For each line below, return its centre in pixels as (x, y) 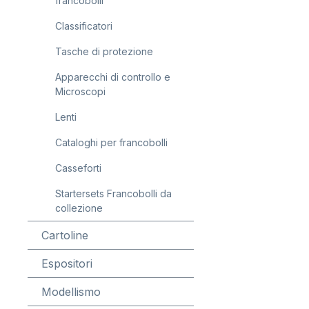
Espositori (67, 263)
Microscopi (80, 91)
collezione (79, 208)
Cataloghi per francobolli (111, 142)
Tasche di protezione (104, 51)
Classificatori (84, 26)
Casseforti (78, 168)
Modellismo (71, 292)
